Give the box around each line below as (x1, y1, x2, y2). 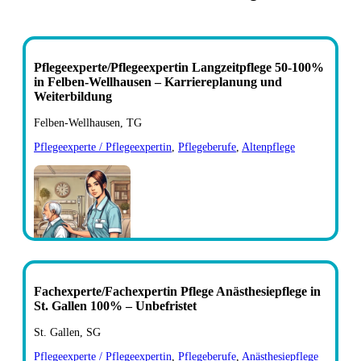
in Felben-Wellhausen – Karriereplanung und (34, 74, 282, 89)
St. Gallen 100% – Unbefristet (34, 298, 197, 313)
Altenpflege (242, 140, 295, 153)
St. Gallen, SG (34, 326, 101, 338)
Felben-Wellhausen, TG (34, 116, 142, 129)
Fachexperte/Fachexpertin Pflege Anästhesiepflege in (34, 284, 321, 298)
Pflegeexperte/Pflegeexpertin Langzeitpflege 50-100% (34, 60, 324, 74)
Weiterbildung (34, 89, 112, 103)
